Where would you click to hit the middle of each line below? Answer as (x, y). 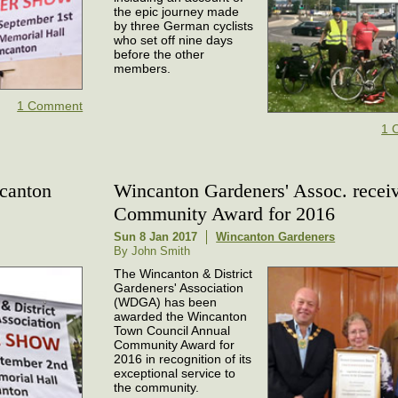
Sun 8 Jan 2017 (156, 236)
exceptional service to (175, 373)
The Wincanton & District (183, 273)
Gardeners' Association (179, 287)
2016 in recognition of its (183, 358)
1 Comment (50, 105)
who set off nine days (174, 40)
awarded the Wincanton (181, 316)
